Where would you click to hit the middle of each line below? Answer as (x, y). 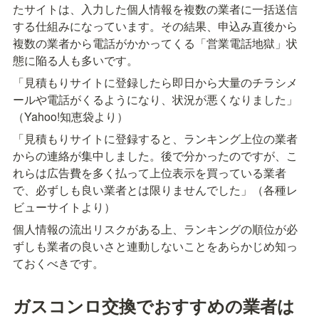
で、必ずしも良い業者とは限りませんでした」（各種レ (155, 189)
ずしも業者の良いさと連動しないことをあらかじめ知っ (155, 246)
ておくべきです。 (58, 263)
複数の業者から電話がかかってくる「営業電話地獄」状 (155, 43)
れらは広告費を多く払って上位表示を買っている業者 (150, 172)
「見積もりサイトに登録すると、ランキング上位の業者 (155, 138)
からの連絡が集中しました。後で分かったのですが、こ (155, 155)
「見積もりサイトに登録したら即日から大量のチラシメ (155, 82)
